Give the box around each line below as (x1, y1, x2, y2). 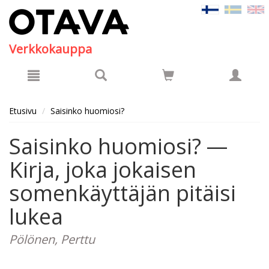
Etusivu (9, 105, 37, 116)
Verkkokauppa (9, 41, 92, 57)
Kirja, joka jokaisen (9, 155, 196, 184)
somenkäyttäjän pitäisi (9, 178, 236, 208)
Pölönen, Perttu (9, 231, 95, 247)
